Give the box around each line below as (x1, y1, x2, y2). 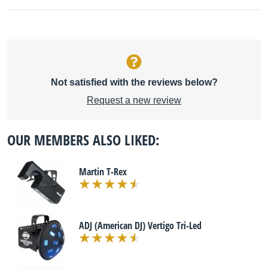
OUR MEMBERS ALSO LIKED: (7, 130, 159, 150)
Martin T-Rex (79, 165, 127, 178)
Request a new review (87, 95, 181, 105)
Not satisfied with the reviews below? (50, 77, 218, 87)
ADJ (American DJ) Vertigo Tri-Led (79, 219, 202, 232)
